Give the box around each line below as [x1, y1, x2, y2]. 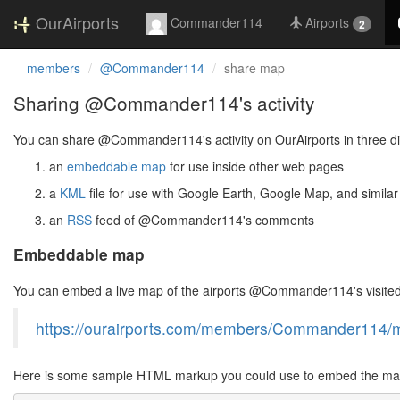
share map [224, 59, 285, 77]
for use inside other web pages [166, 157, 344, 175]
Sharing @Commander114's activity [13, 89, 314, 116]
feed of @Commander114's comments [92, 211, 314, 229]
